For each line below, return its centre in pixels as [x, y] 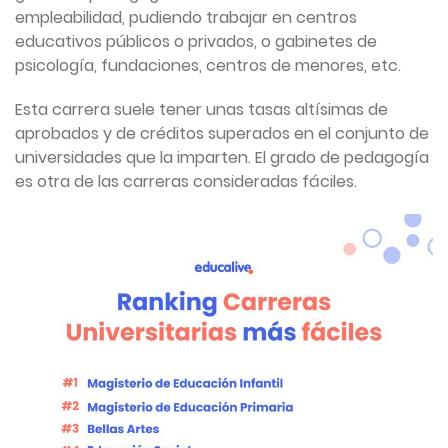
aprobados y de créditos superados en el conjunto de [222, 134]
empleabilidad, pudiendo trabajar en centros [186, 18]
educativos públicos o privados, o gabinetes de [196, 42]
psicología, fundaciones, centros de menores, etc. [208, 66]
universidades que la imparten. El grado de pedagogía [222, 158]
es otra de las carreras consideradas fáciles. [186, 182]
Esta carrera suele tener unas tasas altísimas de [201, 110]
